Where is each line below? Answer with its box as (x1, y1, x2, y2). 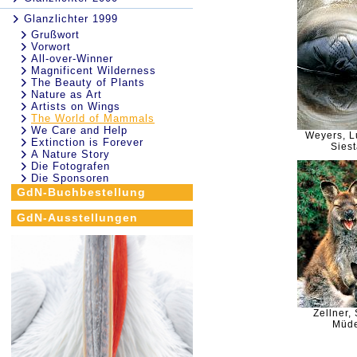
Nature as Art (31, 88, 102, 100)
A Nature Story (31, 148, 110, 160)
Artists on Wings (31, 100, 120, 112)
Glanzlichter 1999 (24, 13, 118, 25)
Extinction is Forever (31, 136, 143, 148)
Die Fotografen (31, 160, 110, 172)
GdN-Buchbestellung (17, 186, 146, 198)
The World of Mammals (31, 112, 155, 124)
